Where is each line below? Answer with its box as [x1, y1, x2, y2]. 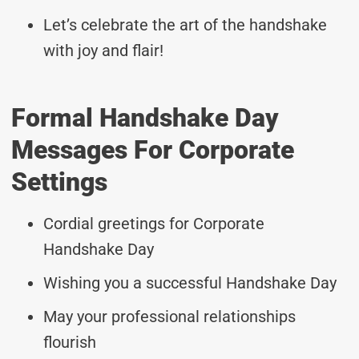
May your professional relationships [43, 306, 296, 326]
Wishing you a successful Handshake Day [43, 272, 337, 292]
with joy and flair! [43, 40, 163, 60]
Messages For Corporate [11, 134, 294, 165]
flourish [43, 332, 96, 352]
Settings [11, 166, 107, 197]
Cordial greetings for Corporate [43, 213, 264, 233]
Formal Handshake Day [11, 102, 279, 133]
